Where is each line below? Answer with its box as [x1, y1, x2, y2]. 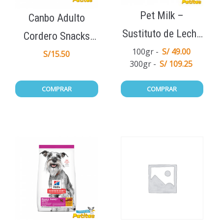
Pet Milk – [140, 9, 184, 22]
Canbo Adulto [28, 11, 85, 24]
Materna [144, 45, 180, 58]
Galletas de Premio [16, 48, 97, 60]
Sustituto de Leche [122, 27, 202, 40]
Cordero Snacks [23, 29, 90, 42]
